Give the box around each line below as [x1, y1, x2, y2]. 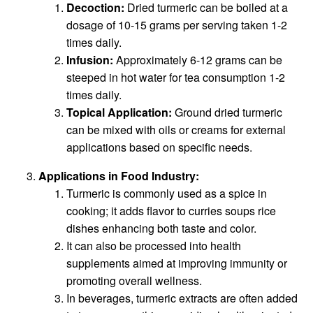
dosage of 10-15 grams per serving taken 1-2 [66, 16, 287, 33]
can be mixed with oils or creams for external [66, 121, 286, 138]
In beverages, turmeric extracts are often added [66, 289, 298, 306]
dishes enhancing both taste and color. [66, 219, 256, 236]
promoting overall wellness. [66, 272, 202, 289]
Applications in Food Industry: [38, 167, 199, 184]
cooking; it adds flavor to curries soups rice [66, 202, 276, 219]
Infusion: [66, 51, 113, 68]
